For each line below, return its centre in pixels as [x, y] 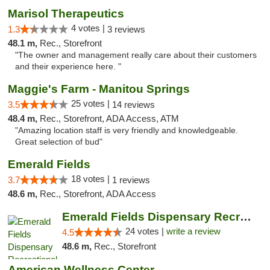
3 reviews [126, 29]
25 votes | [92, 103]
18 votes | [92, 179]
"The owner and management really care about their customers [136, 55]
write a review [193, 231]
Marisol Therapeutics [66, 14]
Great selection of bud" [59, 142]
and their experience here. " [68, 67]
